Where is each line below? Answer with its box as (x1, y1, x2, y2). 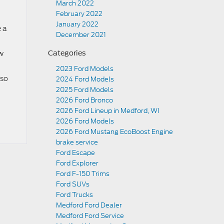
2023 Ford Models (56, 64, 113, 73)
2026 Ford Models (56, 116, 114, 126)
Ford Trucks (56, 190, 93, 199)
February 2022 (56, 9, 102, 18)
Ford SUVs (56, 179, 89, 189)
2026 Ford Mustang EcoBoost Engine (56, 127, 173, 136)
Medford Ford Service (56, 211, 124, 220)
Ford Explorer (56, 158, 98, 168)
